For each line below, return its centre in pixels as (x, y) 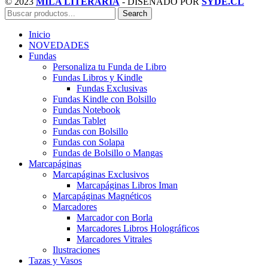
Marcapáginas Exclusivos (101, 175)
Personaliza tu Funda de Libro (109, 67)
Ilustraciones (76, 250)
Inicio (39, 35)
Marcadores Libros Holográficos (138, 229)
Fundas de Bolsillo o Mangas (108, 153)
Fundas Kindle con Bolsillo (104, 99)
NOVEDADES (59, 45)
